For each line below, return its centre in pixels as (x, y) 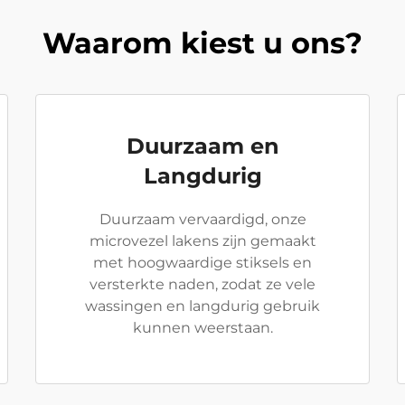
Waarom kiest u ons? (202, 43)
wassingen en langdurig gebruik (202, 306)
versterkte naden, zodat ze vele (202, 284)
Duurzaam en (202, 146)
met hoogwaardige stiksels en (202, 263)
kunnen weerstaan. (202, 328)
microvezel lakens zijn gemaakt (202, 241)
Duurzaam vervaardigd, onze (202, 219)
